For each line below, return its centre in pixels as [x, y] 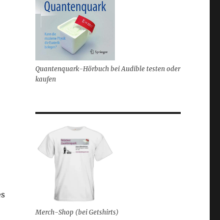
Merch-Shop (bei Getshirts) [77, 212]
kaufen [45, 79]
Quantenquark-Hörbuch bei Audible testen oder [108, 69]
